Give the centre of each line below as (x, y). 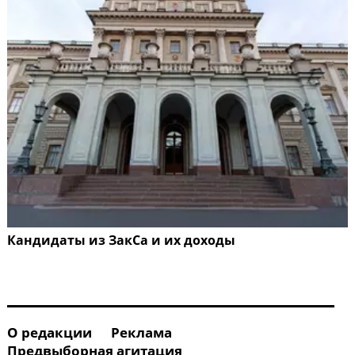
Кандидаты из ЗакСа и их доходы (121, 240)
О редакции (50, 333)
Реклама (141, 333)
